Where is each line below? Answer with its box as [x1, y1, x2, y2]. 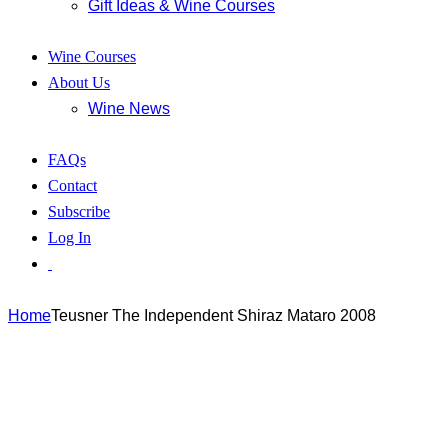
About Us [48, 74, 110, 92]
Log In [48, 229, 91, 247]
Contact [48, 177, 97, 195]
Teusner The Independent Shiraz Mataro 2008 [51, 306, 376, 324]
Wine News [88, 100, 170, 118]
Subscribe [48, 203, 110, 221]
